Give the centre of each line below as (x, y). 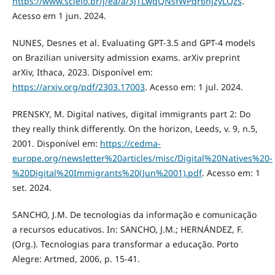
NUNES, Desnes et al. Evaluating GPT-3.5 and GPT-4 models (134, 43)
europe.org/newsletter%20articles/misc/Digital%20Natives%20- (142, 158)
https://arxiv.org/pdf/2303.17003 (78, 87)
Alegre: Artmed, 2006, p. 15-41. (76, 259)
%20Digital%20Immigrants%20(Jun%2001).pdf (107, 173)
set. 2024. (32, 188)
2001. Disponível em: (56, 144)
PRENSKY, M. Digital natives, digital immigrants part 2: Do (131, 114)
